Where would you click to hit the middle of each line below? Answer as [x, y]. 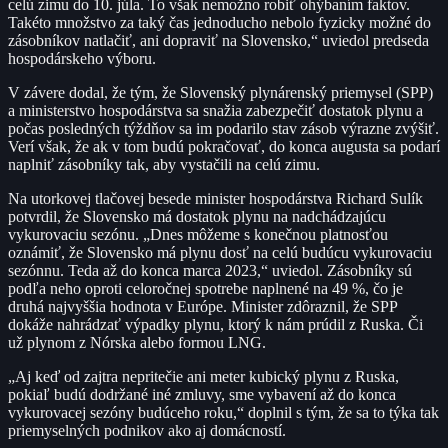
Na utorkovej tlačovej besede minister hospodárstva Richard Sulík [215, 198]
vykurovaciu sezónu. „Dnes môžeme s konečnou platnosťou [198, 234]
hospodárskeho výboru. [82, 58]
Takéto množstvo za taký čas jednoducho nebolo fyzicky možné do [219, 22]
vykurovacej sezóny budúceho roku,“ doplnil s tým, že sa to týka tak [223, 412]
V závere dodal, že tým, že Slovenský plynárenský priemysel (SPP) [220, 92]
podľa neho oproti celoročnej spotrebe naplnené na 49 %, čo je [205, 288]
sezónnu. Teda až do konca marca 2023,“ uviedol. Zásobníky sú [210, 270]
